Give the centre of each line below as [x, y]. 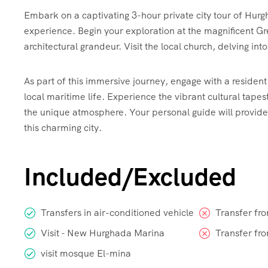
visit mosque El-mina [86, 254]
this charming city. [63, 128]
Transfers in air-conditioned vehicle [117, 213]
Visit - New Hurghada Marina [103, 233]
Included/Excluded [130, 177]
